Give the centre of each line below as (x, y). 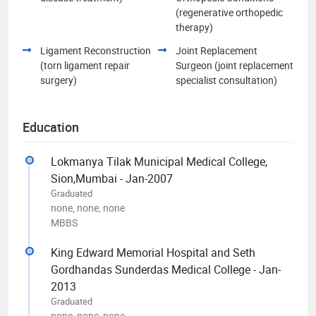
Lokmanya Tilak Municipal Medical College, (159, 161)
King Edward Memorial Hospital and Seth (153, 252)
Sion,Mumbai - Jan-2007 (112, 178)
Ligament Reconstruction (96, 50)
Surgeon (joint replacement (235, 65)
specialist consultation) (226, 80)
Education (51, 127)
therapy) (194, 27)
